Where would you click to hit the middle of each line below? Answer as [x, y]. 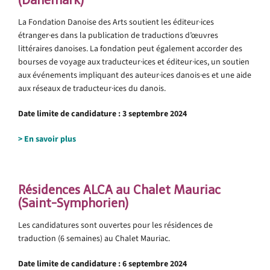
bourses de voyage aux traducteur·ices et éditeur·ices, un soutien [134, 61]
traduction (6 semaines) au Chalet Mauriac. [94, 238]
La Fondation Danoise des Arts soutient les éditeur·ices [116, 22]
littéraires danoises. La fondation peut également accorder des [130, 48]
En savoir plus [50, 139]
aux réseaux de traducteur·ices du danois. [92, 88]
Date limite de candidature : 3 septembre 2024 [102, 113]
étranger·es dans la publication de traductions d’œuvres [118, 35]
